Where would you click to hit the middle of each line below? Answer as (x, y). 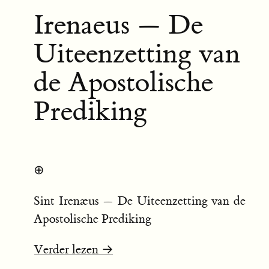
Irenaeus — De (118, 26)
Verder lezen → (74, 249)
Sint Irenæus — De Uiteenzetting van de (140, 201)
